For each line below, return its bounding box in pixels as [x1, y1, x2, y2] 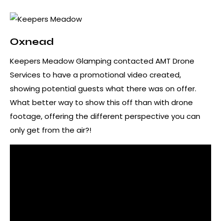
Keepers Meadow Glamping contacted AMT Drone [10, 55, 194, 66]
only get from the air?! [10, 124, 91, 135]
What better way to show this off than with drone [10, 97, 193, 108]
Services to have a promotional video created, [10, 69, 181, 80]
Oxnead [10, 35, 54, 48]
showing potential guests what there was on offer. [10, 83, 196, 94]
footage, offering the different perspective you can [10, 110, 200, 121]
